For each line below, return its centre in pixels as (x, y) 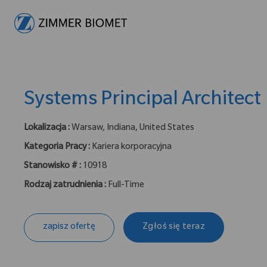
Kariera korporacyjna (132, 148)
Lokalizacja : (47, 129)
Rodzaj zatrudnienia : (66, 186)
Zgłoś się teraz (174, 227)
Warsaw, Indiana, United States (133, 129)
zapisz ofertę (69, 227)
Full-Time (126, 186)
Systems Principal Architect (142, 101)
